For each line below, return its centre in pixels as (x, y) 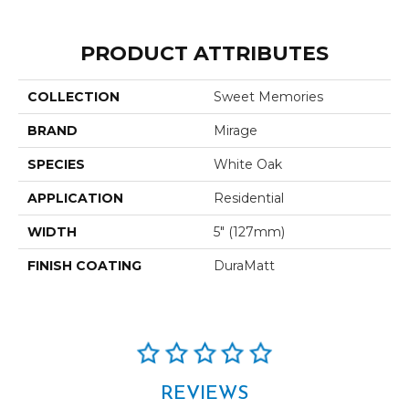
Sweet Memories (268, 97)
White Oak (248, 164)
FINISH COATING (84, 266)
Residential (249, 198)
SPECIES (56, 164)
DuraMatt (244, 266)
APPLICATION (75, 198)
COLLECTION (73, 97)
